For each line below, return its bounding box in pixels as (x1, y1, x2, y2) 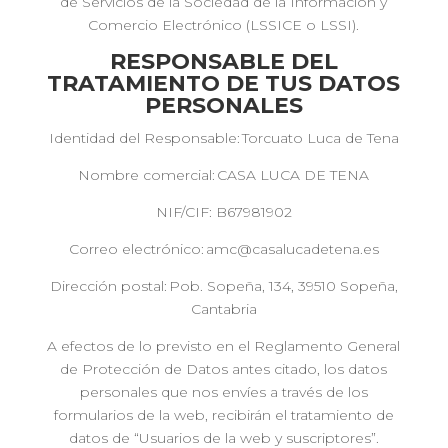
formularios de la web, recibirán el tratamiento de (53, 406, 394, 424)
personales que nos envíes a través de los (79, 383, 368, 401)
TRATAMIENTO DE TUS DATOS (47, 70, 401, 97)
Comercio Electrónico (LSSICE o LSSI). (88, 16, 360, 34)
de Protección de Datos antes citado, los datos (60, 360, 388, 378)
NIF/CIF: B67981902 (155, 203, 292, 221)
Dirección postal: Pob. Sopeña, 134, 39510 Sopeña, (49, 277, 398, 295)
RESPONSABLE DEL (109, 48, 338, 75)
